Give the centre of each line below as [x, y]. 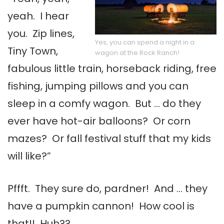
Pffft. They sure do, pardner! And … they [107, 189]
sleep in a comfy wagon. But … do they [104, 104]
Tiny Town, [33, 51]
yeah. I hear [38, 16]
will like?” [29, 156]
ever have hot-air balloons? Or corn [99, 121]
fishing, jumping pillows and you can [98, 86]
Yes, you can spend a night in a [145, 42]
